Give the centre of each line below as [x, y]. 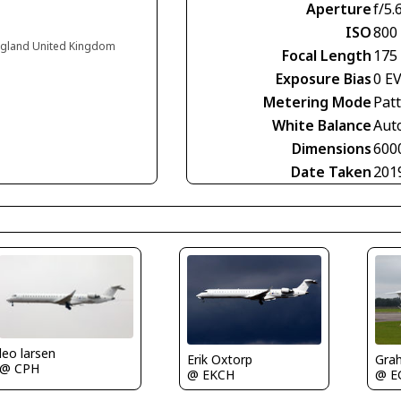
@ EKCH [210, 375]
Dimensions [332, 149]
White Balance [322, 126]
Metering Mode [317, 102]
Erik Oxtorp [219, 360]
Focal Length [327, 56]
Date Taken [331, 172]
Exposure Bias [324, 79]
